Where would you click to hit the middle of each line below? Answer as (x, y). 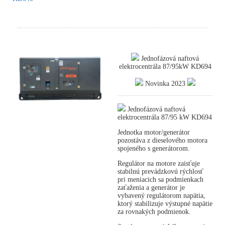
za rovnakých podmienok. (154, 212)
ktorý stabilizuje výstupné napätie (165, 204)
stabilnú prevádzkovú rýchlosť (160, 172)
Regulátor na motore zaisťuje (159, 164)
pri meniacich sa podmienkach (160, 180)
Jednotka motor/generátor (154, 133)
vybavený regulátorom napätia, (161, 196)
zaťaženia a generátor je (151, 188)
